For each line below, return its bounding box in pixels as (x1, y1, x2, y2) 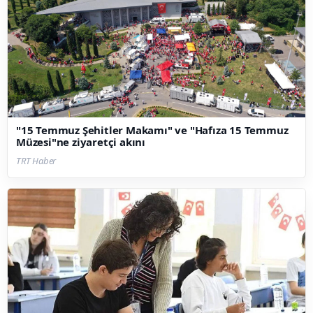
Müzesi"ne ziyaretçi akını (16, 135, 145, 150)
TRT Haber (16, 154, 57, 168)
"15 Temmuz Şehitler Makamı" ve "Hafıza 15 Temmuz (16, 123, 289, 138)
